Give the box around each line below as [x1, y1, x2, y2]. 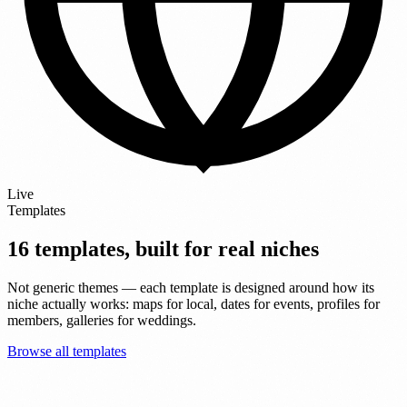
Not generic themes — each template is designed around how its [7, 279, 374, 295]
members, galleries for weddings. [7, 312, 196, 328]
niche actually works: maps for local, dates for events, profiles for [7, 295, 380, 312]
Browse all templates [7, 342, 126, 359]
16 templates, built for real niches [7, 236, 319, 261]
